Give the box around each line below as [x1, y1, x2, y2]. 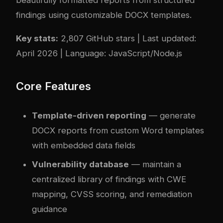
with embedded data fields [32, 140, 135, 150]
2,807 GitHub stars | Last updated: [58, 33, 196, 43]
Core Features [16, 79, 91, 93]
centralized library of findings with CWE [32, 174, 186, 184]
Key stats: [16, 33, 58, 43]
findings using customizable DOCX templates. [16, 9, 192, 20]
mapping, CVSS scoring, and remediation [32, 189, 192, 199]
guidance [32, 204, 67, 214]
